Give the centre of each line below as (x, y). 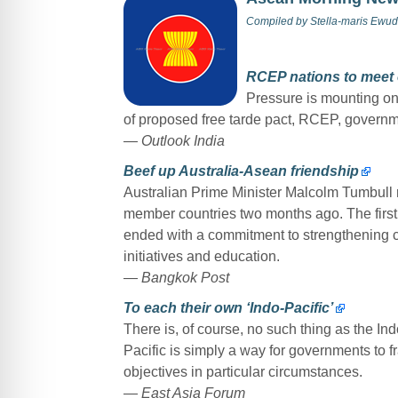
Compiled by (278, 21)
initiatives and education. (201, 256)
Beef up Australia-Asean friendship (241, 171)
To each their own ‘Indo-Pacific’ (228, 307)
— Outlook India (174, 140)
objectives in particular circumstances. (243, 371)
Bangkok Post (187, 277)
